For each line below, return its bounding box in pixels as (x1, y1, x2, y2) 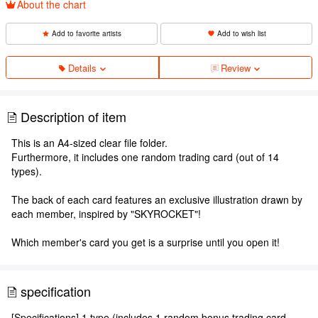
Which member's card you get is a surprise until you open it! (11, 234, 280, 249)
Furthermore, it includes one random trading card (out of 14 (11, 149, 279, 164)
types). (11, 163, 42, 178)
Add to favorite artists (52, 28, 121, 38)
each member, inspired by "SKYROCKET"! (11, 206, 201, 221)
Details (68, 60, 97, 75)
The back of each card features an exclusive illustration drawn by (11, 192, 302, 207)
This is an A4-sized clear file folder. (11, 135, 168, 150)
